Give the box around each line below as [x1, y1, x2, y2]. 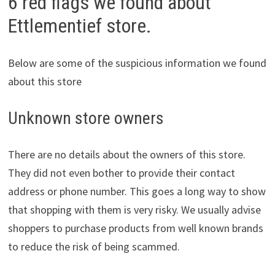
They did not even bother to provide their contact [7, 166, 235, 180]
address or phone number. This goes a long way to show [7, 184, 266, 199]
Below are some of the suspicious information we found [7, 56, 266, 71]
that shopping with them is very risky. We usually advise [7, 203, 261, 217]
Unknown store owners [7, 108, 164, 129]
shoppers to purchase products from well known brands [7, 221, 263, 236]
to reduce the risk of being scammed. [7, 239, 180, 254]
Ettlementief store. [7, 14, 152, 38]
